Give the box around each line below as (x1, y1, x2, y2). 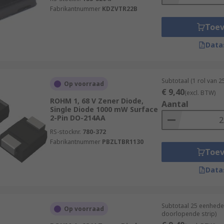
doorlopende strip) (161, 209, 216, 218)
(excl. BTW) (184, 88, 215, 97)
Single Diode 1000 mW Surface (49, 104, 158, 114)
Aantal (161, 98, 188, 109)
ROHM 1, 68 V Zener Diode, (49, 96, 143, 105)
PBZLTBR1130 (101, 137, 143, 146)
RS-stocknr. (49, 127, 81, 136)
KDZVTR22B (101, 4, 137, 13)
